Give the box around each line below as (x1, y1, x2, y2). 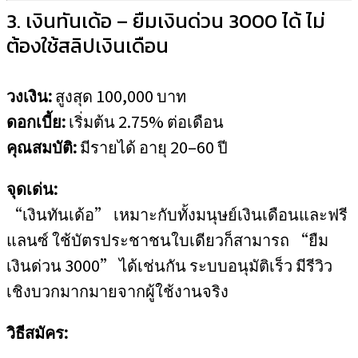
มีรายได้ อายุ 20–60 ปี (77, 135, 228, 158)
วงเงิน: (6, 84, 52, 107)
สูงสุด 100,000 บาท (52, 84, 186, 107)
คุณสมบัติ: (6, 135, 77, 158)
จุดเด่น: (6, 177, 58, 200)
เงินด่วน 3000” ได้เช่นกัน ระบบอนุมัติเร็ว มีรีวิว (6, 253, 332, 276)
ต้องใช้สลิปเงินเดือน (6, 30, 169, 61)
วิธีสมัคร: (6, 320, 68, 344)
